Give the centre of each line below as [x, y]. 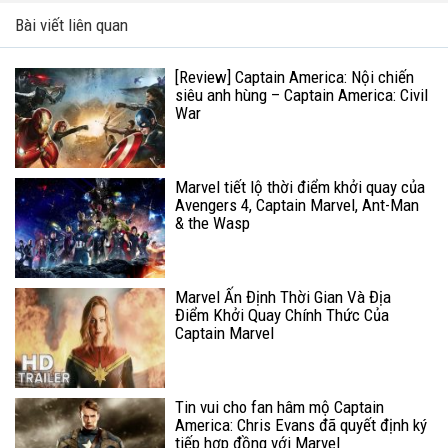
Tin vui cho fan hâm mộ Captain [279, 406]
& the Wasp [212, 222]
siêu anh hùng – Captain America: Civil [301, 94]
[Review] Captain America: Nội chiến [294, 76]
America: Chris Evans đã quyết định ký [301, 424]
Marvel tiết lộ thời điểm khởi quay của [300, 186]
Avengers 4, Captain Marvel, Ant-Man [297, 204]
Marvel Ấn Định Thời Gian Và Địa [283, 296]
